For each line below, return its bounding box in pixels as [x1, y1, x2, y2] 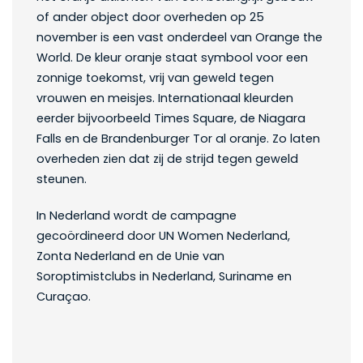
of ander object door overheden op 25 [36, 9, 264, 26]
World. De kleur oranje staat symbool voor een [36, 49, 308, 66]
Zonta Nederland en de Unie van [36, 248, 224, 265]
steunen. [36, 171, 87, 188]
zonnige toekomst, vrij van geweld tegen [36, 70, 274, 87]
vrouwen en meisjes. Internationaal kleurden [36, 90, 293, 107]
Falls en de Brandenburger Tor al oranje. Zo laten [36, 130, 320, 147]
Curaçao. [36, 288, 91, 305]
